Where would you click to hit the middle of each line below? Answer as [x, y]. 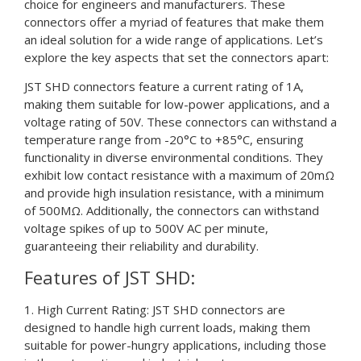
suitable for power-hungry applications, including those [175, 344]
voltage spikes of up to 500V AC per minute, [146, 228]
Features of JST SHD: [110, 277]
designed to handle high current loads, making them [167, 327]
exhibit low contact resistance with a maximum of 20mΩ [179, 175]
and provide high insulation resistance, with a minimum [174, 193]
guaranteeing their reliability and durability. [141, 246]
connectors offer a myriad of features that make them [174, 21]
